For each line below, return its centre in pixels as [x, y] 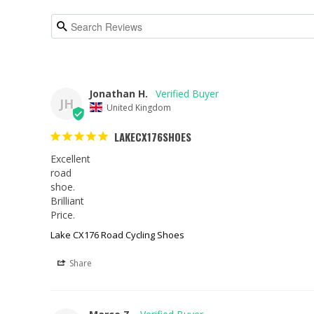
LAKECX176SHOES [153, 136]
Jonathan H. [118, 94]
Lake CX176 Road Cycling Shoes [117, 234]
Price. [63, 214]
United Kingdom [139, 107]
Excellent [70, 158]
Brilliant [67, 200]
